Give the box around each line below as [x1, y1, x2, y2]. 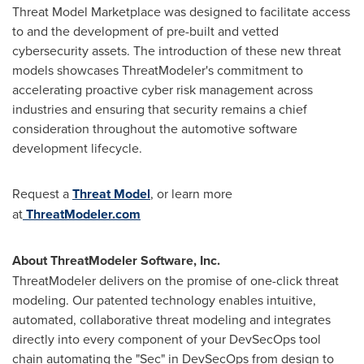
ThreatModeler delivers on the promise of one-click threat [12, 271, 339, 289]
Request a [12, 184, 72, 202]
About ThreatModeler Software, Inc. [12, 251, 220, 270]
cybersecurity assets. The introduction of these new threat [12, 41, 341, 59]
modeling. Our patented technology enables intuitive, [12, 291, 316, 309]
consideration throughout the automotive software [12, 119, 297, 137]
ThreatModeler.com [26, 205, 141, 223]
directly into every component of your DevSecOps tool [12, 330, 321, 348]
